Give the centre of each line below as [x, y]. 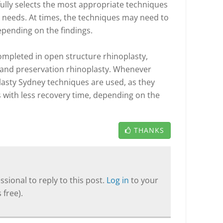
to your [145, 180]
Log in [119, 180]
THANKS [149, 130]
